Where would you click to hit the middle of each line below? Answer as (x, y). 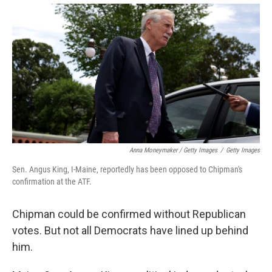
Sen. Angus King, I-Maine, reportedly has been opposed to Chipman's (127, 169)
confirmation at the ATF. (52, 181)
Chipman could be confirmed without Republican (129, 214)
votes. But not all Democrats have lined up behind (130, 230)
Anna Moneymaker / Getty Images (173, 150)
